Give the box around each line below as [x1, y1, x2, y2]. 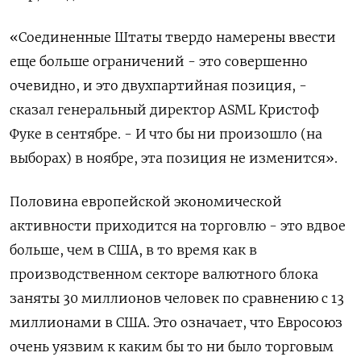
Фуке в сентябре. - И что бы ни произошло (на [10, 125, 322, 142]
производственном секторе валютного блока [10, 265, 318, 282]
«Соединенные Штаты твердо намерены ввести [10, 28, 336, 45]
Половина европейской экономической [10, 193, 282, 210]
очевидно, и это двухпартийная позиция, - [10, 77, 307, 93]
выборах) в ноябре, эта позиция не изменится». [10, 149, 338, 166]
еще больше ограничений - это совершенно [10, 52, 308, 69]
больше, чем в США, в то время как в [10, 241, 257, 258]
